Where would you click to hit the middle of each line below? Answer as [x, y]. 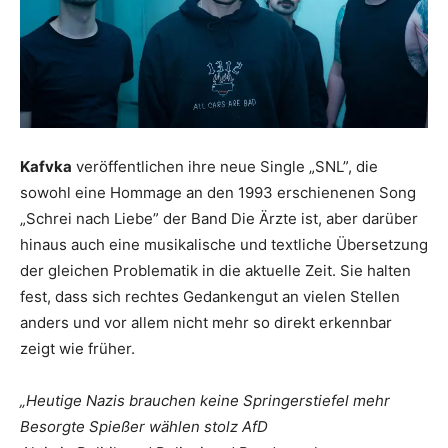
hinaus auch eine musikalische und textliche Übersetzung [224, 245]
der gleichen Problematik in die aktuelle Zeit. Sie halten [215, 271]
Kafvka [46, 167]
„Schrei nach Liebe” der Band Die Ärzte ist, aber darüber [219, 219]
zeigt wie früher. [77, 349]
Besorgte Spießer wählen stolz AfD [144, 427]
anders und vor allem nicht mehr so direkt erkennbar [206, 323]
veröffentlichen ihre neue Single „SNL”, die [225, 167]
